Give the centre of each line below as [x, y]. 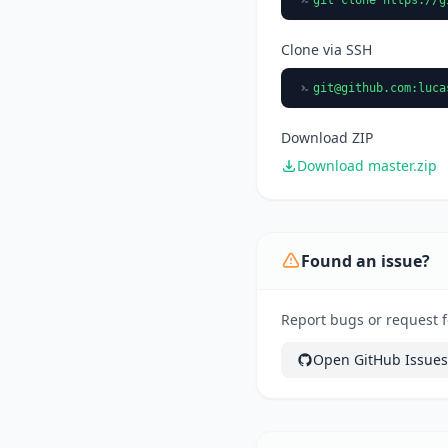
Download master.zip [367, 165]
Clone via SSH [326, 49]
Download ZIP [327, 137]
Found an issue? [365, 260]
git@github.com [362, 87]
